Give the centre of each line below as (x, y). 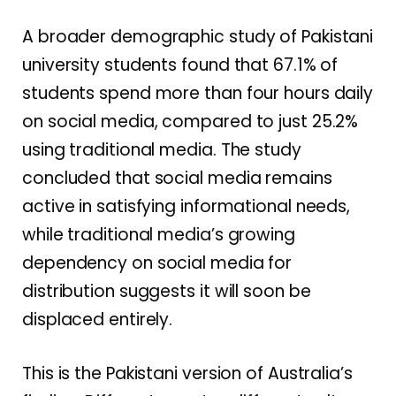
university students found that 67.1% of (180, 65)
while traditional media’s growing (159, 234)
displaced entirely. (98, 319)
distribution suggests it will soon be (167, 291)
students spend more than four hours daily (198, 93)
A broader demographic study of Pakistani (198, 36)
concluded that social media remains (177, 178)
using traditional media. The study (162, 149)
